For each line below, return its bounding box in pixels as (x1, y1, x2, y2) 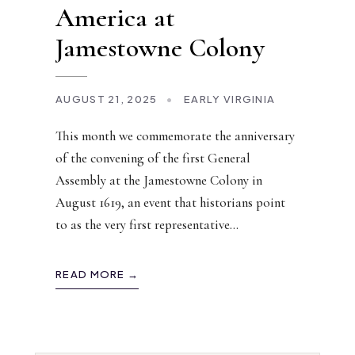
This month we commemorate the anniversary (55, 128, 295, 145)
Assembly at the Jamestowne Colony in (55, 172, 262, 189)
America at (55, 2, 175, 35)
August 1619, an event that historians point (55, 194, 285, 212)
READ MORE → (55, 268, 139, 281)
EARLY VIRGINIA (184, 93, 276, 106)
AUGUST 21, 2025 (55, 93, 158, 106)
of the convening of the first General (55, 150, 250, 167)
